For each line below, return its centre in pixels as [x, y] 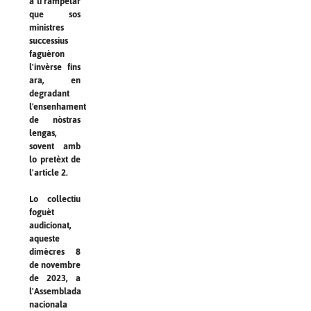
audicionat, [50, 225]
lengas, [43, 133]
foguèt [42, 212]
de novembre [55, 264]
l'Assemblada [55, 291]
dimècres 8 [55, 251]
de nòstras [55, 119]
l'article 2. [49, 172]
